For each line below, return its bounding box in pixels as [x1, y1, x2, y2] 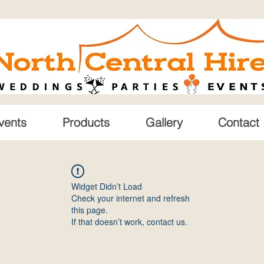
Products [62, 115, 110, 130]
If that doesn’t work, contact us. [71, 216, 187, 227]
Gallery [145, 115, 183, 130]
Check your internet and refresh [71, 192, 190, 204]
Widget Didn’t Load [71, 180, 142, 192]
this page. [71, 204, 108, 216]
